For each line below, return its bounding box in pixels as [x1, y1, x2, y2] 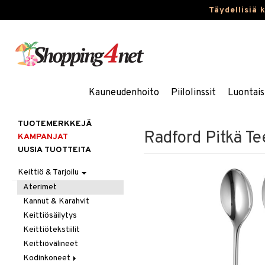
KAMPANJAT [18, 132, 68, 142]
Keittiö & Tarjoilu [18, 167, 80, 177]
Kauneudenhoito [88, 87, 159, 99]
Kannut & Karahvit [23, 196, 90, 206]
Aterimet [23, 182, 57, 192]
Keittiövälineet [23, 239, 79, 249]
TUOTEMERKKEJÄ [18, 119, 92, 129]
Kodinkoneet [23, 253, 73, 263]
